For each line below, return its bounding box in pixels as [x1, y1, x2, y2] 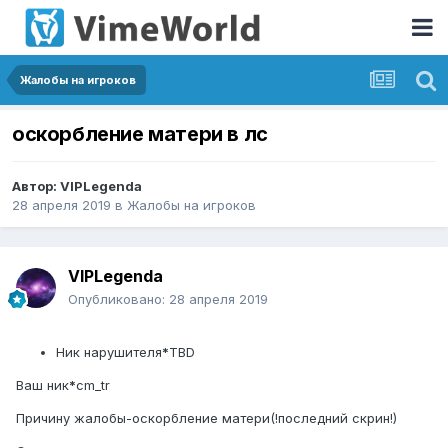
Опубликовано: [68, 291, 169, 308]
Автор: [12, 178, 60, 195]
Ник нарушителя [56, 344, 162, 361]
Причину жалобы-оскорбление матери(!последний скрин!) [16, 410, 397, 427]
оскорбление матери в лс [12, 122, 268, 147]
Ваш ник [16, 377, 69, 394]
